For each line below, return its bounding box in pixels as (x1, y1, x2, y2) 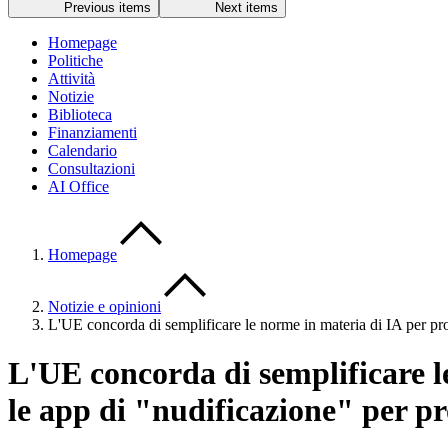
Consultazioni (48, 160, 135, 177)
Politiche (48, 52, 103, 69)
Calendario (48, 142, 117, 159)
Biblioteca (48, 106, 112, 123)
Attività (48, 70, 95, 87)
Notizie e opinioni (48, 298, 161, 315)
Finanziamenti (48, 124, 137, 141)
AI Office (48, 178, 109, 195)
